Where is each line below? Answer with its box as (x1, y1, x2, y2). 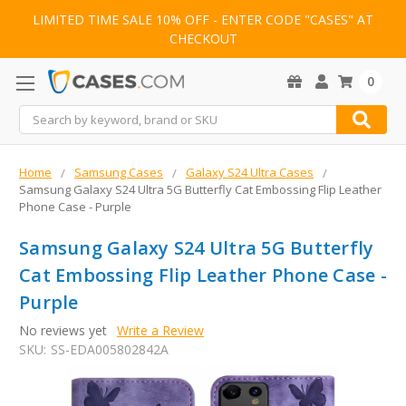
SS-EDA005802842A (50, 341, 169, 359)
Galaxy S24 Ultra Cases (186, 164, 314, 181)
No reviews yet (19, 322, 107, 340)
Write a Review (116, 322, 204, 340)
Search (19, 106, 59, 124)
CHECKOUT (169, 30, 237, 48)
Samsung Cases (74, 164, 163, 181)
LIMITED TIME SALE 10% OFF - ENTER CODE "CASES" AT (33, 11, 373, 29)
